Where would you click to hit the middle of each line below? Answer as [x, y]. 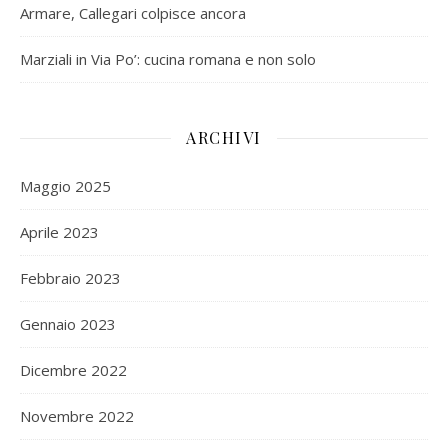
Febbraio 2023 [70, 278]
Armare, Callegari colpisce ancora [133, 13]
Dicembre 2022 [73, 370]
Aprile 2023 [59, 232]
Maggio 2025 [65, 186]
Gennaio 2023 [68, 324]
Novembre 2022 [77, 416]
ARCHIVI [224, 138]
